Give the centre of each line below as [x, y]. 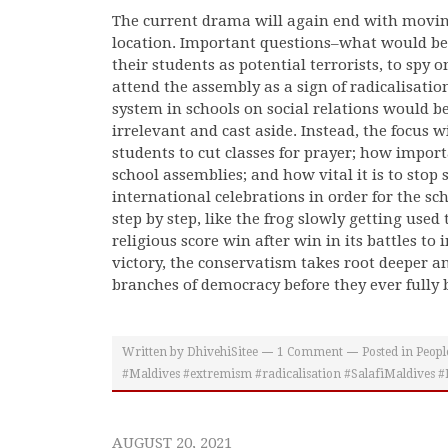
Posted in [387, 352]
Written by [153, 352]
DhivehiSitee [222, 352]
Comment [313, 352]
